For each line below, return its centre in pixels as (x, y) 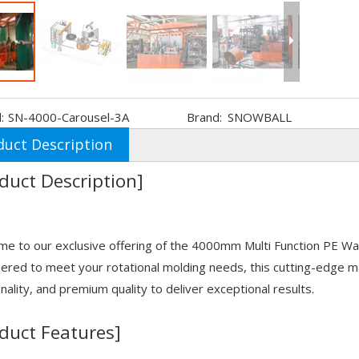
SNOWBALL (259, 117)
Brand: (204, 117)
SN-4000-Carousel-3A (69, 117)
